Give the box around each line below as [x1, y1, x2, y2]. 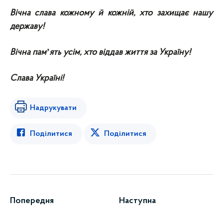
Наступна [119, 196, 156, 206]
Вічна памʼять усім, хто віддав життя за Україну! [10, 47, 191, 57]
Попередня [10, 196, 54, 206]
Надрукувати [30, 104, 77, 112]
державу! [10, 21, 44, 31]
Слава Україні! [10, 73, 64, 83]
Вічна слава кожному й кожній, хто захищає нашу [10, 8, 213, 18]
